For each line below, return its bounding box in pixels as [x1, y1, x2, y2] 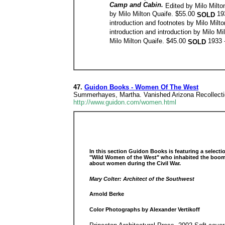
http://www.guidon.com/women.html [73, 98, 176, 106]
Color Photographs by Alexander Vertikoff [89, 206, 200, 212]
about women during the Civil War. [89, 160, 181, 167]
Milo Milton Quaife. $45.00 [109, 37, 188, 46]
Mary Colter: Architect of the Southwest [89, 175, 194, 182]
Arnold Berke [89, 191, 124, 197]
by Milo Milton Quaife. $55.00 [109, 10, 197, 19]
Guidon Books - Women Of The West [84, 83, 198, 91]
